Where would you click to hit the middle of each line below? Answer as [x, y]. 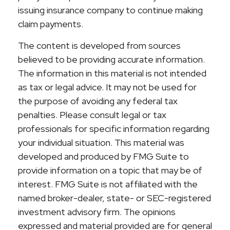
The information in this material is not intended [112, 73]
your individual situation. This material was [101, 142]
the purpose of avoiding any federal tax [98, 101]
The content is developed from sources [99, 45]
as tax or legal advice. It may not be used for [107, 87]
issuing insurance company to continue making [110, 10]
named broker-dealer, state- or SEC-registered [114, 198]
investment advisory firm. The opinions [97, 212]
